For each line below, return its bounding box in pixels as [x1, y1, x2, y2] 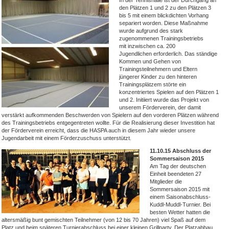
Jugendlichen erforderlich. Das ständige [119, 51, 217, 57]
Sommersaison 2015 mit [150, 186, 210, 192]
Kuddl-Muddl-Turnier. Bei [150, 201, 211, 208]
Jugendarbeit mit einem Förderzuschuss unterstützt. [2, 135, 131, 141]
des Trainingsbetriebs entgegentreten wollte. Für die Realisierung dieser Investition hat [2, 120, 215, 126]
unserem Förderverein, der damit [119, 104, 201, 110]
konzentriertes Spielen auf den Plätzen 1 [119, 89, 219, 95]
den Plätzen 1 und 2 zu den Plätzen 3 [119, 5, 211, 11]
